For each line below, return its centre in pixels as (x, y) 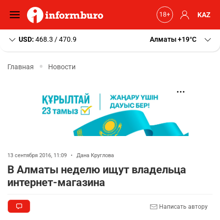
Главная (21, 67)
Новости (62, 67)
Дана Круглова (95, 155)
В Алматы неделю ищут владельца (97, 170)
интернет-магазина (56, 182)
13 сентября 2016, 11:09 (38, 155)
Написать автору (183, 206)
